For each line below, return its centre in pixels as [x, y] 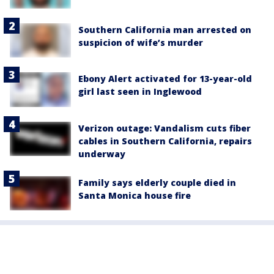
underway [102, 154]
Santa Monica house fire [135, 195]
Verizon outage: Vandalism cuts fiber [165, 128]
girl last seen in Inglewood [140, 92]
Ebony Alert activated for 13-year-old [165, 79]
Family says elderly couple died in [157, 182]
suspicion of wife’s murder [141, 43]
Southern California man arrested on [165, 30]
